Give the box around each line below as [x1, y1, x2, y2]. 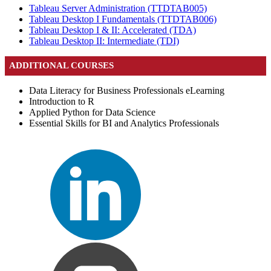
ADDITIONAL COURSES [9, 60, 114, 71]
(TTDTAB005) [148, 3, 207, 14]
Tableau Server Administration [29, 3, 148, 14]
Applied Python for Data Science [29, 106, 155, 117]
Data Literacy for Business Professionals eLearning [29, 85, 224, 96]
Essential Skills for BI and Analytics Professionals [29, 117, 219, 128]
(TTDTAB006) [157, 14, 217, 25]
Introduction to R [29, 96, 94, 106]
